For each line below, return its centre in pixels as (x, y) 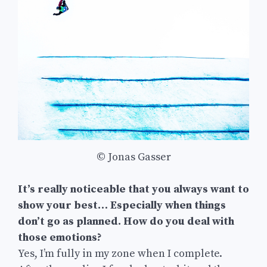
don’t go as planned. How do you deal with (126, 221)
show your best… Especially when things (122, 205)
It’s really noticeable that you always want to (133, 189)
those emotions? (60, 237)
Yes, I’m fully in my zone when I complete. (120, 253)
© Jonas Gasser (133, 157)
